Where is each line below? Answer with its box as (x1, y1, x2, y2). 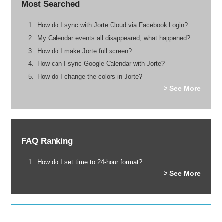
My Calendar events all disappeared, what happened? (37, 34, 190, 42)
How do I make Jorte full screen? (37, 47, 132, 55)
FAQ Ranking (21, 136, 73, 146)
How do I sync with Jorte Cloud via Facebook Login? (37, 21, 188, 29)
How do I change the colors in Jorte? (37, 72, 142, 80)
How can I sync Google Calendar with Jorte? (37, 59, 165, 67)
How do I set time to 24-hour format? (37, 158, 142, 166)
